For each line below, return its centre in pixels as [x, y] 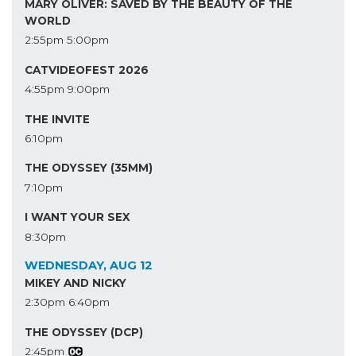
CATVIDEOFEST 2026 [87, 70]
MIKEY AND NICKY [75, 282]
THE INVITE [57, 119]
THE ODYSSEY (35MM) [89, 168]
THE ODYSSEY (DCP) [84, 332]
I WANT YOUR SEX [77, 217]
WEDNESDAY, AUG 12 [89, 265]
